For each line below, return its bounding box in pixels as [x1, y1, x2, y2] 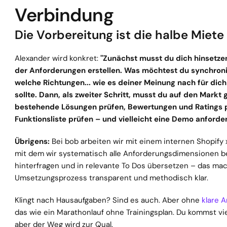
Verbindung [15, 3, 113, 27]
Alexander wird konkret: [15, 53, 100, 63]
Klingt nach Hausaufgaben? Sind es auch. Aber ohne [15, 195, 202, 205]
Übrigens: [15, 136, 50, 146]
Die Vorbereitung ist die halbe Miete [15, 27, 224, 43]
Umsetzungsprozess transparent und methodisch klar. [15, 173, 208, 183]
